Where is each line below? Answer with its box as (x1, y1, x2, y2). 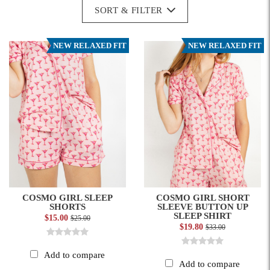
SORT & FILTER (95, 5, 163, 15)
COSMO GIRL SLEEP (22, 192, 113, 202)
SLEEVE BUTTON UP (157, 201, 248, 212)
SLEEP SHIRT (174, 210, 231, 221)
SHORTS (49, 201, 86, 212)
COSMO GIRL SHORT (155, 192, 250, 202)
